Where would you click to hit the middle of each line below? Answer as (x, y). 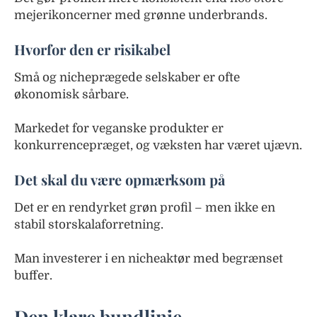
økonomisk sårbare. (71, 94)
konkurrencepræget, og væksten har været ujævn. (158, 145)
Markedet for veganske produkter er (119, 128)
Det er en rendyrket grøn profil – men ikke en (145, 207)
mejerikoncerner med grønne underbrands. (141, 15)
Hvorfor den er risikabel (92, 49)
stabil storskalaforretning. (89, 224)
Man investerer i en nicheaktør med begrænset (149, 258)
